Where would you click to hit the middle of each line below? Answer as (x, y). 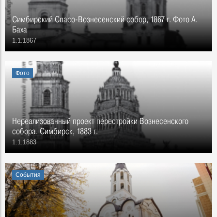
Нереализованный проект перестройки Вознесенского (100, 121)
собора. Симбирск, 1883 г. (55, 131)
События (28, 175)
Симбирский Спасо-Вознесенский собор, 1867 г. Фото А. (105, 19)
